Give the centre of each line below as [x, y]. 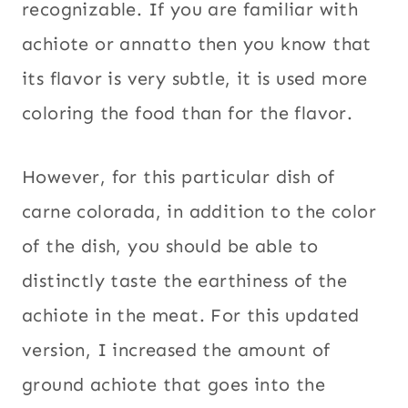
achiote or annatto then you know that [197, 43]
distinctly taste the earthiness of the [185, 280]
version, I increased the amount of [176, 349]
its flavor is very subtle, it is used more [195, 78]
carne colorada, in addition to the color [199, 211]
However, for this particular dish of [178, 176]
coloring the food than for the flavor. [188, 112]
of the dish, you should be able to [170, 245]
